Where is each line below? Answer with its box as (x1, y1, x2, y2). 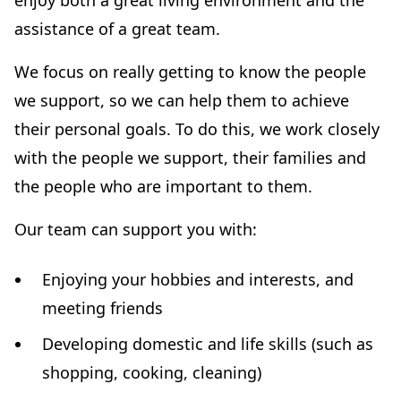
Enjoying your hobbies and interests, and (42, 269, 354, 290)
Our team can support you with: (14, 218, 257, 240)
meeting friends (42, 297, 164, 319)
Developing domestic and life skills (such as (42, 333, 374, 354)
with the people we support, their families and (14, 147, 366, 168)
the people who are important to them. (14, 175, 312, 197)
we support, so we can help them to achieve (14, 90, 349, 111)
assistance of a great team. (14, 18, 220, 39)
